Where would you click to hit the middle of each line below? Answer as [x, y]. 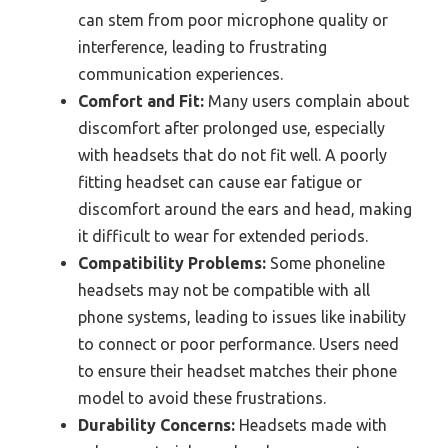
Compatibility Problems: [172, 263]
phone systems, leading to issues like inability [242, 317]
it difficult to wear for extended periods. [223, 236]
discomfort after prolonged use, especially [231, 128]
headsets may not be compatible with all [224, 290]
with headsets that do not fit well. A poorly [232, 155]
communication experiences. [180, 74]
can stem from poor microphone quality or [233, 20]
